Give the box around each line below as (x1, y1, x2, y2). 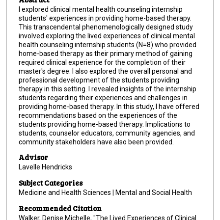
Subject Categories (18, 177, 82, 188)
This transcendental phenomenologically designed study (18, 23, 193, 31)
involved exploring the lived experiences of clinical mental (18, 31, 195, 40)
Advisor (18, 152, 48, 163)
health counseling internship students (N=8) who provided (18, 40, 196, 49)
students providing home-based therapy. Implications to (18, 120, 191, 128)
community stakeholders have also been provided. (18, 137, 174, 146)
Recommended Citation (18, 203, 102, 213)
